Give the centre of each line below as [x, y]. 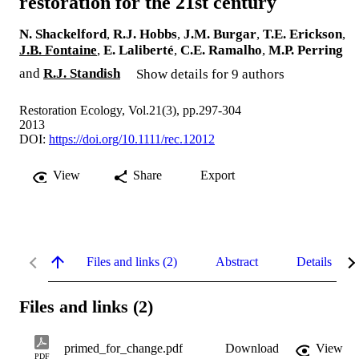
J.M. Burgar [220, 34]
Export [218, 175]
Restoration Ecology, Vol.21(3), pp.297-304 [130, 111]
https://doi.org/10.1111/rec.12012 [132, 139]
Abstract [237, 262]
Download [252, 348]
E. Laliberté [139, 50]
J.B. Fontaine [58, 50]
